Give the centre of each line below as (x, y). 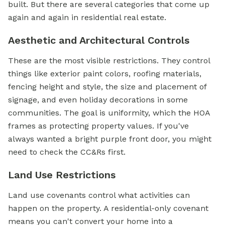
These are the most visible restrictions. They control (109, 61)
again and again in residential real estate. (87, 17)
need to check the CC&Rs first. (67, 152)
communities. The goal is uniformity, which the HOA (109, 113)
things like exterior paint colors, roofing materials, (105, 74)
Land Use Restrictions (62, 175)
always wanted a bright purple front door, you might (110, 139)
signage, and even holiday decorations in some (98, 100)
